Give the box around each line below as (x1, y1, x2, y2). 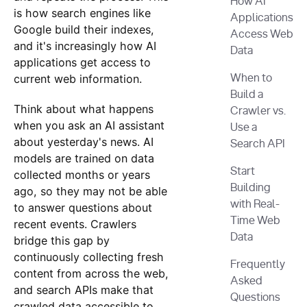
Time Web (230, 215, 281, 227)
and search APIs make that (13, 282, 153, 297)
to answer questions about (13, 200, 152, 214)
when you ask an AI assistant (13, 118, 164, 132)
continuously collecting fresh (13, 249, 164, 264)
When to (230, 73, 273, 84)
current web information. (13, 71, 142, 86)
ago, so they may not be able (13, 184, 167, 198)
